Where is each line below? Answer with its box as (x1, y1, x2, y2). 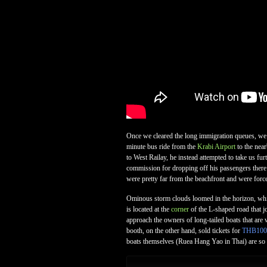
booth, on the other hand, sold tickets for (126, 226, 242, 235)
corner (171, 205, 189, 213)
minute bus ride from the (126, 142, 197, 151)
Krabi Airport (197, 142, 235, 151)
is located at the (126, 205, 171, 213)
